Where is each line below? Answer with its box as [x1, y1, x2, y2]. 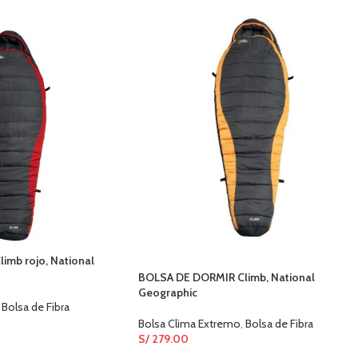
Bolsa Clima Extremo [138, 316, 241, 332]
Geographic [138, 285, 197, 300]
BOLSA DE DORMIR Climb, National [138, 270, 315, 285]
